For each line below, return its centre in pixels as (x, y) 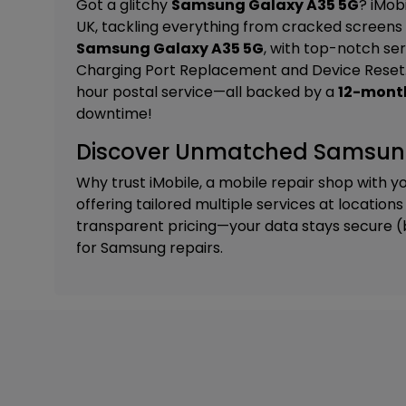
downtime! (114, 114)
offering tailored (135, 204)
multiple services (255, 204)
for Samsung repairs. (150, 248)
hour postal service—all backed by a (207, 92)
